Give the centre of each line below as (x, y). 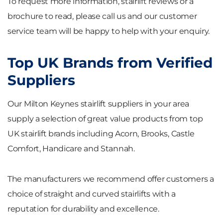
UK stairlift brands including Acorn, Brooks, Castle (101, 133)
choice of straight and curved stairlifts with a (92, 194)
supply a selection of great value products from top (105, 118)
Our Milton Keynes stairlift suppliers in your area (99, 104)
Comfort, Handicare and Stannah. (71, 148)
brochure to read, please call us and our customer (102, 16)
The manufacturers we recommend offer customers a (111, 179)
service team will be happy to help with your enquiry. (109, 31)
